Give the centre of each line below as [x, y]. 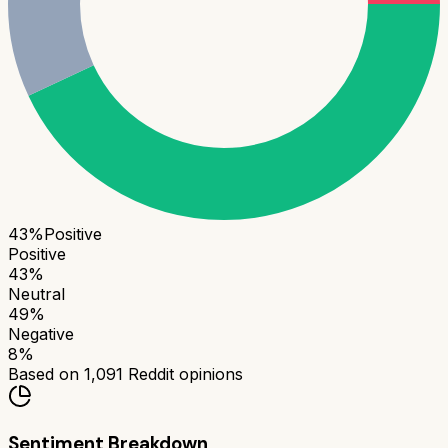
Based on [46, 374]
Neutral [36, 294]
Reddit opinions [183, 374]
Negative [41, 334]
